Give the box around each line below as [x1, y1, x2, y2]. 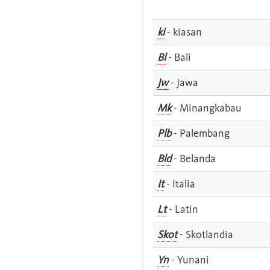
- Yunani [169, 253, 209, 266]
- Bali [166, 50, 191, 64]
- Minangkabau [171, 101, 242, 115]
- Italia [164, 177, 195, 190]
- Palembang [171, 126, 230, 140]
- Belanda [171, 151, 216, 165]
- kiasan [165, 25, 202, 39]
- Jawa [168, 75, 198, 89]
